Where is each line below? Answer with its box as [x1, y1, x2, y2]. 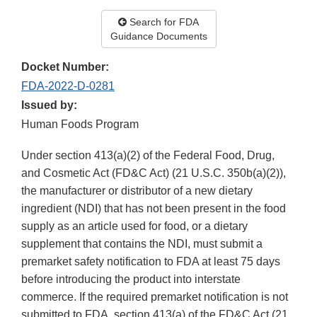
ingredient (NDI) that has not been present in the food [21, 202, 286, 215]
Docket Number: [21, 61, 109, 74]
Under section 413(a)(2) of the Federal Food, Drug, [21, 149, 275, 162]
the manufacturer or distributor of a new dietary [21, 185, 253, 197]
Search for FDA [127, 16, 199, 28]
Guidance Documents [110, 30, 207, 42]
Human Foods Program [21, 118, 139, 131]
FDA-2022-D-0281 [21, 80, 115, 93]
